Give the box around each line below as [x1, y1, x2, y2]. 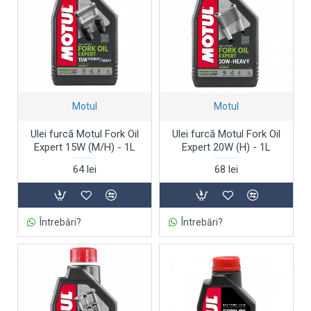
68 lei [214, 162, 238, 176]
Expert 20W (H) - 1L [181, 140, 271, 153]
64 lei [72, 162, 96, 176]
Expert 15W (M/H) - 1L [33, 140, 135, 153]
